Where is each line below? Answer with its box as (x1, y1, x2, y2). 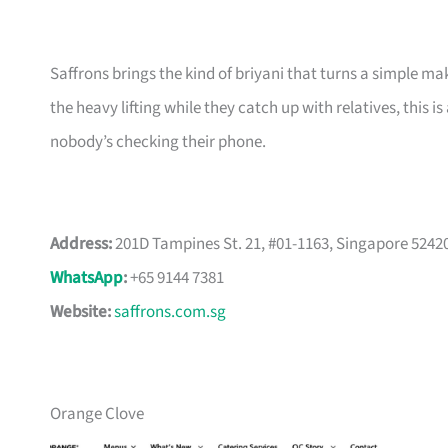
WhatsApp (50, 266, 123, 291)
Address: (50, 232, 112, 257)
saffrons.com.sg (114, 300, 226, 325)
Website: (50, 300, 111, 325)
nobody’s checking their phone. (50, 130, 266, 155)
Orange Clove (50, 402, 144, 427)
